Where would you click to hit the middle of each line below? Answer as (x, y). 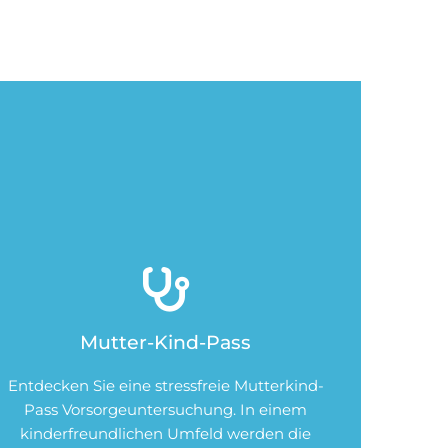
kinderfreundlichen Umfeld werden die (166, 434)
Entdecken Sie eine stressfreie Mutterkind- (165, 386)
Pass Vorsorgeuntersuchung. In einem (166, 410)
